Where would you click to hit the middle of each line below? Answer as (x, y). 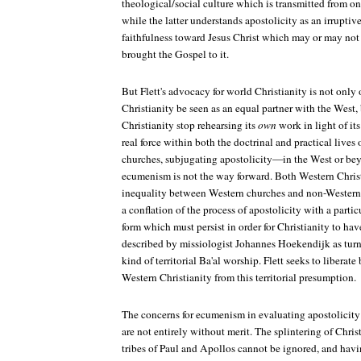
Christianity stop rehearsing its (190, 125)
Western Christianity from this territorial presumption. (239, 277)
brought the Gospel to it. (175, 54)
